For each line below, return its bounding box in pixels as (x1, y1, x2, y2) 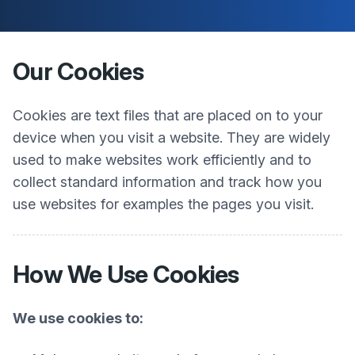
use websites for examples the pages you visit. (13, 196, 314, 212)
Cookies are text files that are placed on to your (13, 107, 323, 124)
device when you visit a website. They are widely (13, 129, 330, 146)
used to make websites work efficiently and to (13, 151, 311, 168)
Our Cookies (13, 57, 143, 86)
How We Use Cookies (13, 260, 239, 288)
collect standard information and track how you (13, 174, 322, 190)
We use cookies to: (13, 310, 143, 326)
